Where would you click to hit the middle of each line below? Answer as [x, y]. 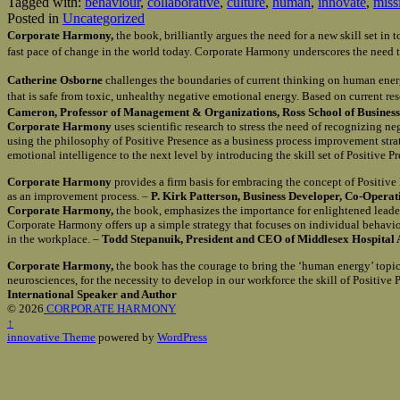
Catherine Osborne [56, 80]
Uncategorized [104, 19]
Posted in [35, 19]
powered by [126, 337]
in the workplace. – [54, 239]
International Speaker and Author [92, 295]
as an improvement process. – [79, 196]
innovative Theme [51, 337]
